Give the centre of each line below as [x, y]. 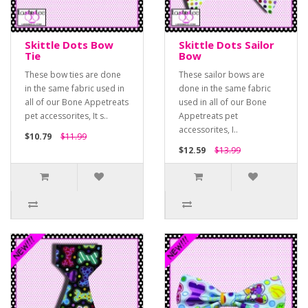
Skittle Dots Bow [69, 45]
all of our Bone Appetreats [77, 102]
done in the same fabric [225, 89]
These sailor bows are [222, 75]
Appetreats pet [208, 116]
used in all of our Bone [223, 102]
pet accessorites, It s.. [66, 116]
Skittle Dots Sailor [227, 45]
